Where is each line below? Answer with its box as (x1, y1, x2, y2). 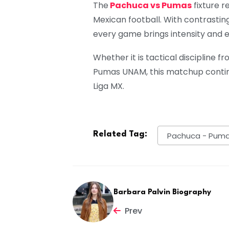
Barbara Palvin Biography (113, 189, 211, 197)
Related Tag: (93, 130, 147, 139)
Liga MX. (93, 80, 124, 93)
